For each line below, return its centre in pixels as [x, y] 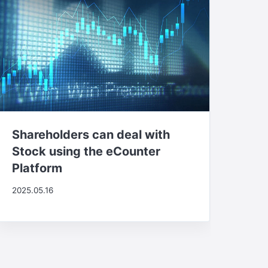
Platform [37, 168]
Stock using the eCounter [86, 151]
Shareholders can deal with [91, 134]
